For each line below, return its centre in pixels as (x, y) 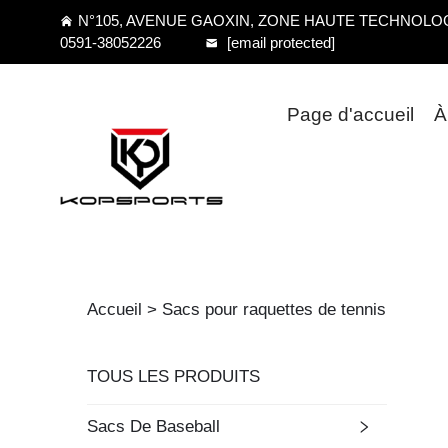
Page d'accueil (351, 114)
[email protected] (281, 42)
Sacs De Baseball (153, 426)
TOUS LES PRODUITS (173, 376)
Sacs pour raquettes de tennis (274, 309)
